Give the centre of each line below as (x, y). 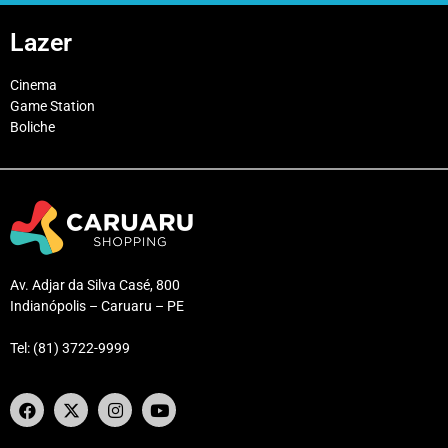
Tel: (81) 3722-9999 (70, 348)
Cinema (33, 85)
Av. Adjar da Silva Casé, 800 (95, 285)
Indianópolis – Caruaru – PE (97, 306)
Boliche (32, 127)
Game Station (52, 106)
